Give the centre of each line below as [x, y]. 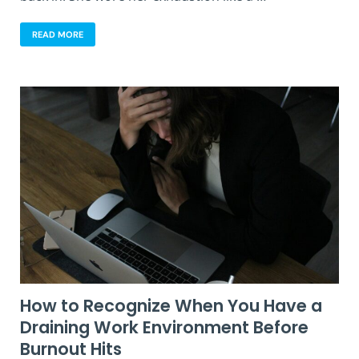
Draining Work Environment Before [164, 327]
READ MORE [58, 34]
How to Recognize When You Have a [171, 305]
